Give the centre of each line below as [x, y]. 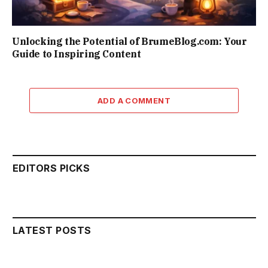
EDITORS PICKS [51, 168]
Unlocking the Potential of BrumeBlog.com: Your [130, 41]
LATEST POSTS [52, 230]
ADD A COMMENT [134, 100]
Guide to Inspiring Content [77, 54]
